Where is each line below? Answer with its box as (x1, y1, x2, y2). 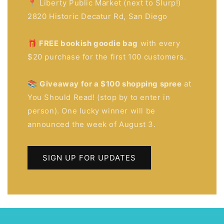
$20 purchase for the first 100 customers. (27, 52, 186, 62)
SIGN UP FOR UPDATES (42, 152, 136, 162)
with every (138, 38, 180, 48)
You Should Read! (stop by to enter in (27, 92, 170, 102)
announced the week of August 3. (27, 119, 156, 129)
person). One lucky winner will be (27, 106, 155, 116)
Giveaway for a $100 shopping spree (39, 79, 182, 89)
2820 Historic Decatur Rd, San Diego (27, 11, 167, 21)
